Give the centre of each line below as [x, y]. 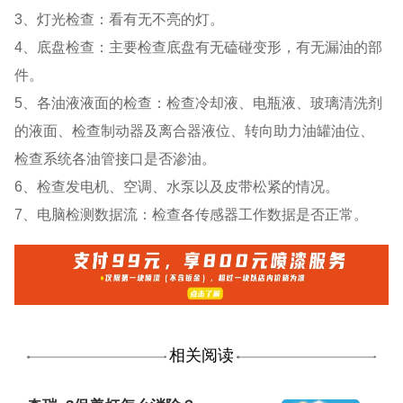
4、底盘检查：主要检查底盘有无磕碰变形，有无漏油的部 [199, 46]
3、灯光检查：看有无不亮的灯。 [120, 18]
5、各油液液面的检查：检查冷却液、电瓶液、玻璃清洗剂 [199, 102]
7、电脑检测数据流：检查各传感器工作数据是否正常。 [192, 214]
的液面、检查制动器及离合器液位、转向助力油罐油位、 [195, 130]
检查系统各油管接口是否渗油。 [116, 158]
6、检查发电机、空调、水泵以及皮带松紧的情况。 [177, 186]
